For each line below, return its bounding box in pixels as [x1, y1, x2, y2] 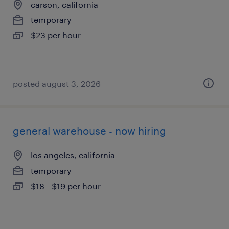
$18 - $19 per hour [31, 181, 101, 191]
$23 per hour [31, 30, 81, 40]
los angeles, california [31, 150, 115, 160]
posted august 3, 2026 [13, 79, 101, 88]
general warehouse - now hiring [13, 125, 166, 137]
